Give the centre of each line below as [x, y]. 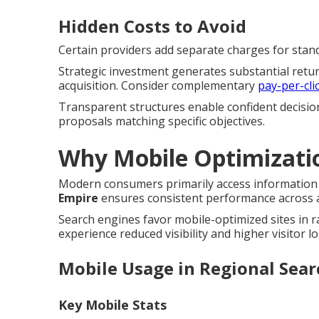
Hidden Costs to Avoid [152, 26]
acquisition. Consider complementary [158, 85]
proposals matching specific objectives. [162, 121]
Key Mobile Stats [113, 304]
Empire [78, 198]
